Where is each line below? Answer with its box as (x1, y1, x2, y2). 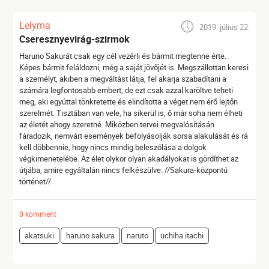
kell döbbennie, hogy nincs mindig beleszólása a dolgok (19, 142, 207, 153)
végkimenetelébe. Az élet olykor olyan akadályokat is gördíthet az (19, 153, 239, 164)
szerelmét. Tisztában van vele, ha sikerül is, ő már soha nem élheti (19, 107, 243, 118)
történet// (19, 176, 52, 187)
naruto (127, 230, 149, 241)
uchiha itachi (160, 230, 204, 241)
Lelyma (19, 19, 51, 32)
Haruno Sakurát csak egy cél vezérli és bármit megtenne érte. (19, 50, 227, 61)
